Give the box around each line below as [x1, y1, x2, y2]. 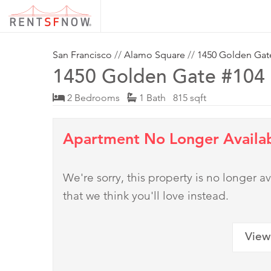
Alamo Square [124, 49, 185, 61]
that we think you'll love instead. [63, 189, 229, 203]
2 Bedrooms [65, 92, 127, 104]
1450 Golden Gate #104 [53, 69, 265, 89]
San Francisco [53, 49, 112, 61]
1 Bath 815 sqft [137, 92, 206, 104]
